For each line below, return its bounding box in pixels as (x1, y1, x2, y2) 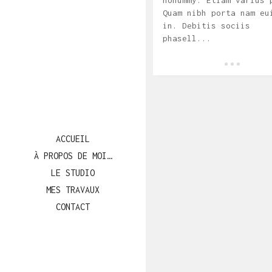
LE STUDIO (51, 168, 95, 178)
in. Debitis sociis (162, 21, 250, 31)
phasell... (162, 33, 211, 44)
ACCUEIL (56, 134, 90, 144)
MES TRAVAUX (46, 185, 100, 195)
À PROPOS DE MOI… (34, 151, 112, 161)
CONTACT (56, 202, 90, 212)
